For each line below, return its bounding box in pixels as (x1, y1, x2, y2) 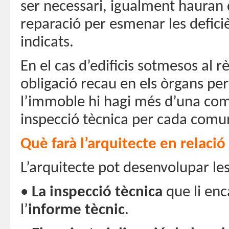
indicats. (20, 34, 74, 51)
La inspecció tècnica (32, 184, 163, 200)
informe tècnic (28, 202, 125, 218)
